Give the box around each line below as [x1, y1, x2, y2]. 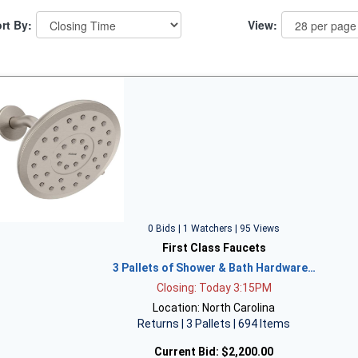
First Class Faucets [161, 241, 266, 254]
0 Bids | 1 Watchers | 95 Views [148, 222, 280, 234]
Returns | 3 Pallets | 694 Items [137, 316, 291, 330]
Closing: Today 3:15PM [156, 280, 272, 294]
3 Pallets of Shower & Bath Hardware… [112, 261, 316, 274]
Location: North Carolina [153, 300, 276, 314]
